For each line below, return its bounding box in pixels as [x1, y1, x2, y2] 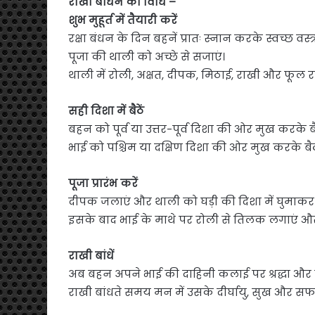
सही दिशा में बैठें [68, 103, 144, 118]
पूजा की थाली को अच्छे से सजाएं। [68, 49, 225, 64]
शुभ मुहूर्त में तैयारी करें [68, 12, 177, 27]
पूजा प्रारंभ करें [68, 175, 138, 191]
